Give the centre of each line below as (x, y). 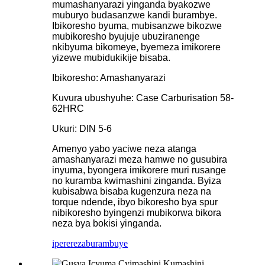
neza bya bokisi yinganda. (107, 223)
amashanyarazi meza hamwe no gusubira (140, 159)
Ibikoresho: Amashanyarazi (109, 77)
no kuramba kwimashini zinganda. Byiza (137, 180)
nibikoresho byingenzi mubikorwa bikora (137, 212)
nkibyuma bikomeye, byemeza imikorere (136, 47)
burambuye (107, 243)
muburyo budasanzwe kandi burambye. (135, 15)
